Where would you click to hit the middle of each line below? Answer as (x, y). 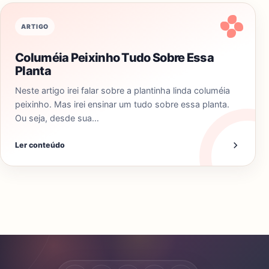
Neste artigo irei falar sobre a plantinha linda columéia (122, 90)
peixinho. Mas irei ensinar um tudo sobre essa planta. (122, 104)
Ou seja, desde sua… (57, 118)
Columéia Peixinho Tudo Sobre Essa (114, 58)
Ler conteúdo (40, 145)
